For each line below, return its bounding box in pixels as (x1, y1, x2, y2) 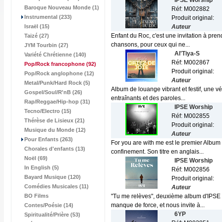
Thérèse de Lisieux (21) (24, 117, 85, 123)
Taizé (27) (24, 33, 49, 39)
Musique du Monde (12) (24, 127, 86, 133)
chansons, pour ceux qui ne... (111, 41, 190, 48)
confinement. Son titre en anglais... (111, 148, 204, 155)
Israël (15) (24, 23, 50, 29)
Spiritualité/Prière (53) (24, 212, 80, 218)
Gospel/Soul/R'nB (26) (24, 89, 82, 95)
